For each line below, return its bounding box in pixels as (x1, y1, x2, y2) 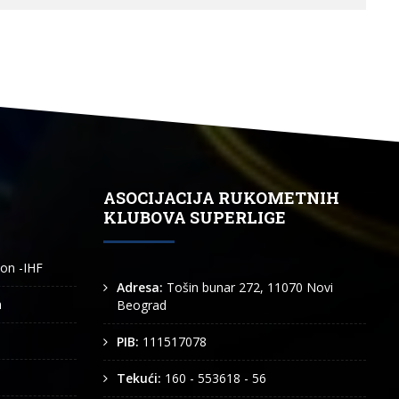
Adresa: (117, 279, 167, 296)
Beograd (117, 297, 167, 313)
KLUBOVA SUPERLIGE (103, 207, 286, 228)
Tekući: (117, 370, 165, 387)
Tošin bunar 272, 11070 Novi (167, 279, 333, 296)
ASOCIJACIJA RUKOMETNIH (103, 187, 339, 208)
